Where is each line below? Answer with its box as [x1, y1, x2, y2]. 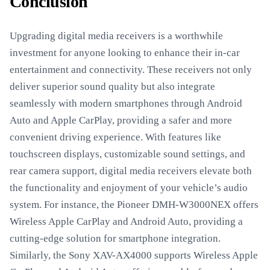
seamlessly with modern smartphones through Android [10, 98, 242, 109]
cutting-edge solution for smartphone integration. [10, 233, 221, 244]
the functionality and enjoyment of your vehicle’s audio [10, 182, 248, 193]
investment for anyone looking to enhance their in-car [10, 47, 240, 58]
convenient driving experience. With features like [10, 131, 221, 143]
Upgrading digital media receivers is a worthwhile [10, 30, 223, 42]
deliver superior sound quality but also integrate [10, 81, 215, 92]
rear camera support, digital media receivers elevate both [10, 165, 252, 177]
